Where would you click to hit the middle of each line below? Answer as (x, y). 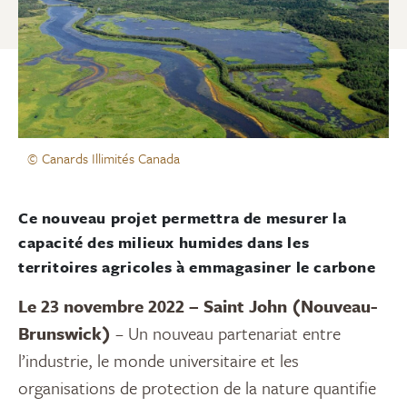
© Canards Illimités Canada (104, 159)
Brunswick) (65, 333)
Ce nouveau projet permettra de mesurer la (183, 218)
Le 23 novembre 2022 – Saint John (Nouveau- (198, 306)
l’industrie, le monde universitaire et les (159, 361)
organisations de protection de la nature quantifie (197, 388)
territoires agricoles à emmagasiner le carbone (197, 267)
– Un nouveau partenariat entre (226, 333)
